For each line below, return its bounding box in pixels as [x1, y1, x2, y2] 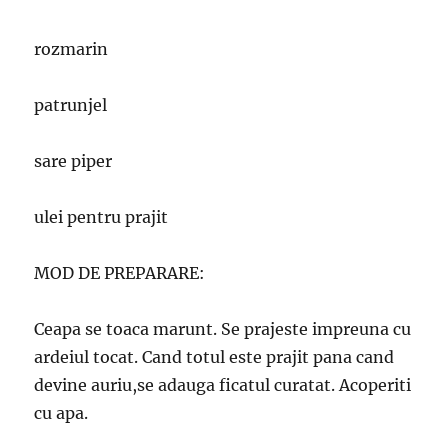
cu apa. [34, 403, 89, 424]
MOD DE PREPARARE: [34, 263, 206, 284]
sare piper [34, 151, 113, 172]
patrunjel [34, 95, 108, 116]
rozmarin [34, 39, 109, 60]
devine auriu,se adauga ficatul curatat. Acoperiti [34, 375, 412, 396]
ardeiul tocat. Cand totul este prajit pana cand [34, 347, 395, 368]
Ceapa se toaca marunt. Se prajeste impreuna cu [34, 319, 412, 340]
